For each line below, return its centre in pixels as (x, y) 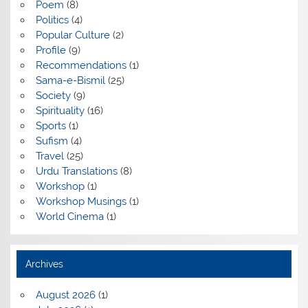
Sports (51, 125)
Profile (51, 50)
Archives (44, 264)
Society (53, 95)
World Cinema (69, 216)
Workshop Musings (81, 201)
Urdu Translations (76, 171)
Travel (49, 156)
